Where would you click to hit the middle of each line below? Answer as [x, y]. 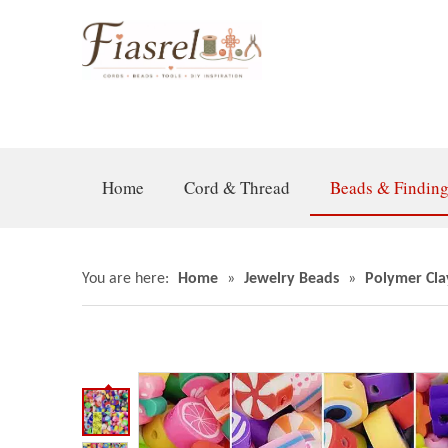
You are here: [125, 279]
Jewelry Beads [291, 279]
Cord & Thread [237, 187]
